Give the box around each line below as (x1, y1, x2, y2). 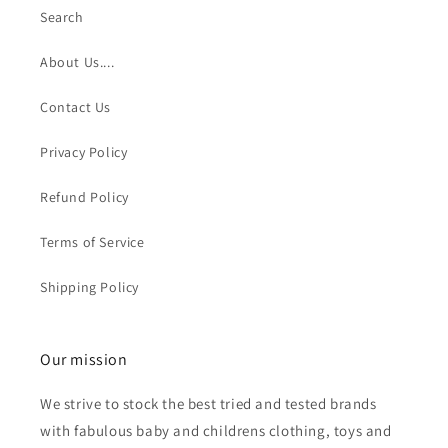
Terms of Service (40, 233, 145, 252)
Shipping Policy (40, 278, 139, 297)
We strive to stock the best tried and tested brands (40, 394, 377, 414)
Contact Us (40, 98, 111, 117)
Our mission (40, 349, 128, 371)
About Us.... (40, 53, 115, 72)
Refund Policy (40, 188, 129, 207)
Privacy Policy (40, 143, 128, 162)
